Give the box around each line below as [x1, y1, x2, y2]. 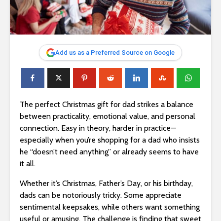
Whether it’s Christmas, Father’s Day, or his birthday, [20, 179, 193, 188]
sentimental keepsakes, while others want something [20, 202, 200, 212]
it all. [20, 159, 36, 169]
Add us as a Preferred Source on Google [55, 49, 175, 57]
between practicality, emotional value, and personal [20, 111, 195, 121]
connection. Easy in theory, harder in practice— [20, 123, 176, 133]
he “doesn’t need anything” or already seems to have [20, 147, 199, 157]
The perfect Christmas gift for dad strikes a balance [20, 100, 193, 110]
